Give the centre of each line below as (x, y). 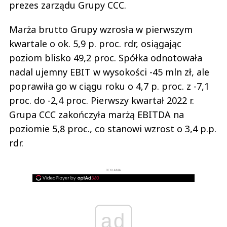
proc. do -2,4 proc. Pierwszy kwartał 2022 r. (102, 101)
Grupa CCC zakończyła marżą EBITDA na (97, 115)
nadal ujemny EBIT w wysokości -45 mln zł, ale (109, 72)
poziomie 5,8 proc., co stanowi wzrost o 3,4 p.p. (113, 129)
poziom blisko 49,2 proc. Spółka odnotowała (106, 58)
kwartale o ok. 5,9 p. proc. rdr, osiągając (97, 44)
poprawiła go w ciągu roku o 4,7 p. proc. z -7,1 (109, 86)
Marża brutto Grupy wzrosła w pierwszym (101, 30)
